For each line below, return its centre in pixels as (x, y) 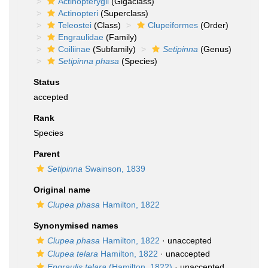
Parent (47, 154)
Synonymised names (76, 226)
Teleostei (75, 25)
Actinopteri (78, 13)
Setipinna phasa (89, 61)
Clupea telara (73, 254)
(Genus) (215, 49)
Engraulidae (81, 37)
